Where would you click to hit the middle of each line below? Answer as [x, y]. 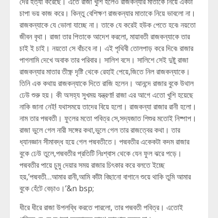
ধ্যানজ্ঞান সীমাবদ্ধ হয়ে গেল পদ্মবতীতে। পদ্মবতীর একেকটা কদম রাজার [104, 142]
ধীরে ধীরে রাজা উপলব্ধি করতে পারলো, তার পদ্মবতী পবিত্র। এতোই [101, 207]
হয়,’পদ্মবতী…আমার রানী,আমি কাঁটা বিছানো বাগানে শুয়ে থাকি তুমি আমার [105, 177]
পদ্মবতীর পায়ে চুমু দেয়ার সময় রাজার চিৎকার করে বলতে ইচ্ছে [92, 165]
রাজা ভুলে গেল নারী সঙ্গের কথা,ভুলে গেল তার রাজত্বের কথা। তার [100, 130]
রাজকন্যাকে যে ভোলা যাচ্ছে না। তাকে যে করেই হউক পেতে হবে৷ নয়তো [108, 25]
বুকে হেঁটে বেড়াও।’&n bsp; [57, 188]
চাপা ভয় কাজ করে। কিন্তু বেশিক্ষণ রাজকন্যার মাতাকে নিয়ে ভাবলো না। [108, 13]
